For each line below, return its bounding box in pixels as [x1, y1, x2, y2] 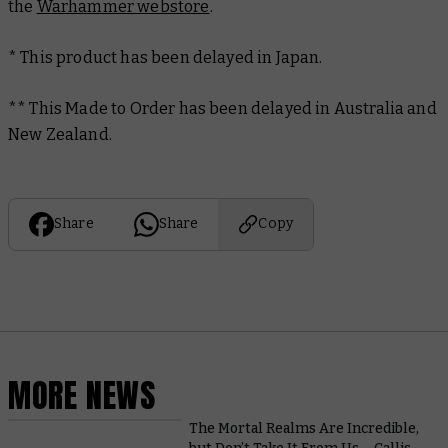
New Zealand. [8, 124, 112, 144]
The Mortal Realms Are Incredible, [188, 420, 419, 438]
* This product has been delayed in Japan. [8, 47, 323, 67]
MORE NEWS [8, 370, 156, 420]
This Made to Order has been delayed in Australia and [29, 98, 437, 118]
